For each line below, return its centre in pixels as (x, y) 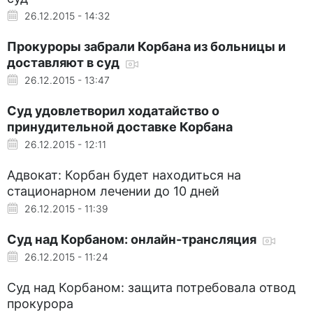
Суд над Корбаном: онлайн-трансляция (133, 239)
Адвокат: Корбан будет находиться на (124, 175)
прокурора (40, 303)
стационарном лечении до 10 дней (113, 191)
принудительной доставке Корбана (120, 126)
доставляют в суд (65, 62)
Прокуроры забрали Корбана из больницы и (146, 46)
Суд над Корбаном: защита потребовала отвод (151, 287)
